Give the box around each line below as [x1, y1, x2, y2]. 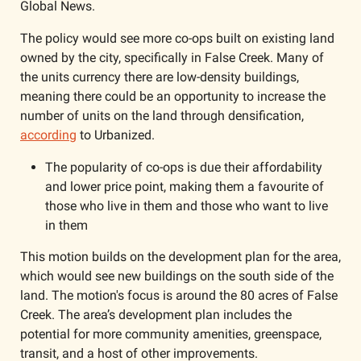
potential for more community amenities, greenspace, [20, 326, 322, 342]
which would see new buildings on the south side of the [20, 268, 334, 284]
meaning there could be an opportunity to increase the [20, 88, 326, 104]
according [20, 127, 77, 143]
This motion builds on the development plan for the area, [20, 248, 341, 264]
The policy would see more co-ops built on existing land [20, 30, 334, 46]
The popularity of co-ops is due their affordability [45, 159, 322, 175]
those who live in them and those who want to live [45, 197, 328, 214]
